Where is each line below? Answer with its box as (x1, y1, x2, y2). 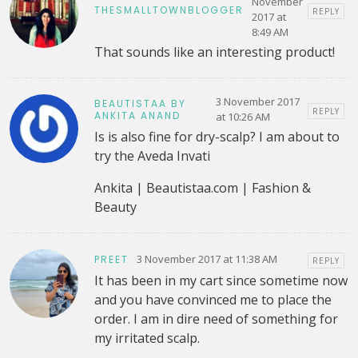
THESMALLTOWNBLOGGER (93, 2, 244, 17)
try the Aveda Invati (93, 147, 210, 165)
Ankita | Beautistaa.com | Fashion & (93, 179, 311, 197)
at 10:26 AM (216, 109, 271, 125)
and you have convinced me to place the (93, 291, 332, 309)
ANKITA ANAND (93, 109, 181, 123)
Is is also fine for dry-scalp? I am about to (93, 128, 340, 146)
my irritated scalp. (93, 329, 200, 348)
